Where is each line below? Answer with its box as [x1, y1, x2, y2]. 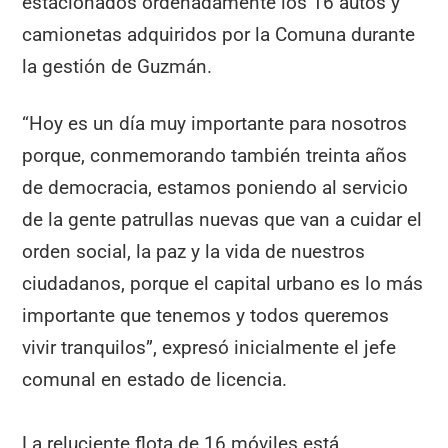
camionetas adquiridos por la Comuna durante [22, 22, 416, 46]
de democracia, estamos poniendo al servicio [22, 175, 409, 199]
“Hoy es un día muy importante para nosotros [22, 111, 408, 135]
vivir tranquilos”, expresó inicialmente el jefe [22, 335, 397, 359]
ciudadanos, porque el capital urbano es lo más [22, 271, 424, 295]
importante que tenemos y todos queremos [22, 303, 390, 327]
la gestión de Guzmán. [22, 54, 213, 78]
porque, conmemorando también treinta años [22, 143, 408, 167]
